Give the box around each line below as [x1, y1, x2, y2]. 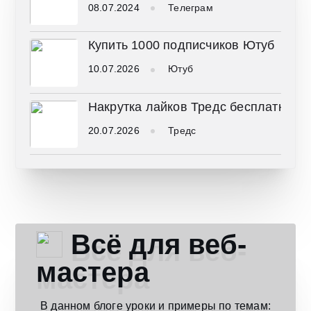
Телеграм [168, 2, 213, 14]
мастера [36, 256, 149, 287]
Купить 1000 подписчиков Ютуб [87, 38, 275, 53]
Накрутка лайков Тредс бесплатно [87, 99, 292, 114]
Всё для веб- [62, 228, 246, 260]
